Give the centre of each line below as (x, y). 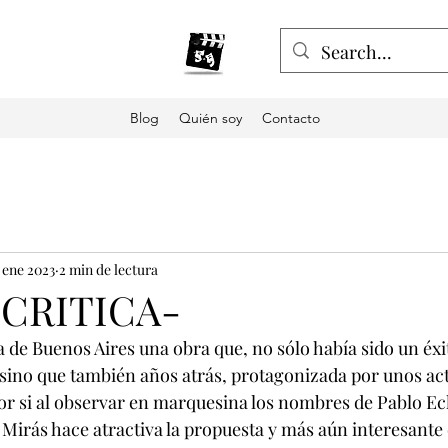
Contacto (291, 118)
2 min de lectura (108, 269)
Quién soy (210, 118)
